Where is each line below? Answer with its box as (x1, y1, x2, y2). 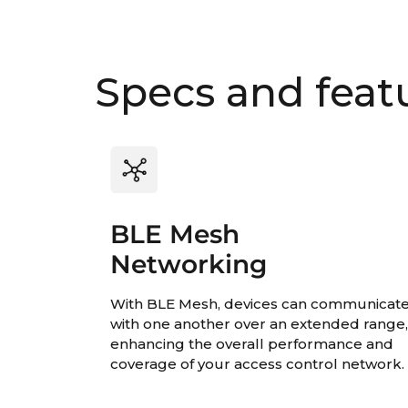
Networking (110, 248, 268, 280)
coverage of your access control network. (110, 354, 405, 372)
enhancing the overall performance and (110, 334, 394, 352)
